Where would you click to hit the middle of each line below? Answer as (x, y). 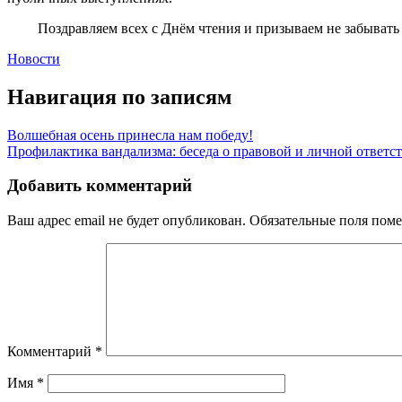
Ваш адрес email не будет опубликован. (127, 221)
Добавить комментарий (100, 186)
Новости (34, 58)
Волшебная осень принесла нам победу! (130, 135)
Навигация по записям (119, 96)
